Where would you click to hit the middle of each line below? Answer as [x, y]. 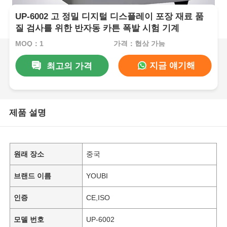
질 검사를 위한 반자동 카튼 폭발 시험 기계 [98, 28]
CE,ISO [98, 197]
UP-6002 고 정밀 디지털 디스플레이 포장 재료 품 [110, 17]
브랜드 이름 [33, 176]
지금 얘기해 [171, 65]
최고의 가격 [69, 66]
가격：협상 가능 [139, 43]
